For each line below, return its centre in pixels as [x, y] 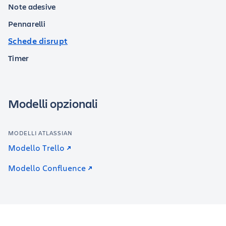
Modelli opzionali [53, 103]
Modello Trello [36, 148]
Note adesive [32, 6]
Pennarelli [27, 23]
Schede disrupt [38, 41]
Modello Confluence [47, 168]
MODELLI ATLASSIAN [40, 133]
